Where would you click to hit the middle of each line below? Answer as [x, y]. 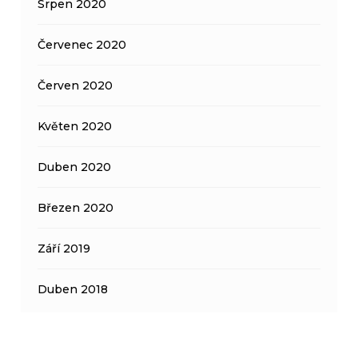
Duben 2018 [73, 289]
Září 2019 [64, 248]
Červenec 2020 [82, 44]
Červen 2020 [76, 85]
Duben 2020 [75, 167]
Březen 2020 [76, 207]
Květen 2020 [75, 126]
